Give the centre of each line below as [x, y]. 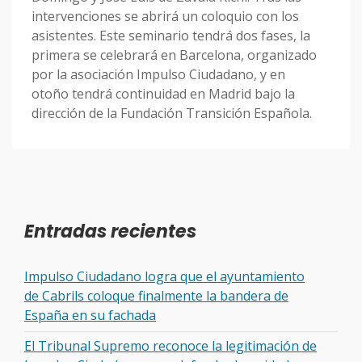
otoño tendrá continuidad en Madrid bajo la [163, 94]
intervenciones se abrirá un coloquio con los [165, 17]
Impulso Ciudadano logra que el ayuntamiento [164, 276]
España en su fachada [90, 315]
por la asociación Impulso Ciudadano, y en [158, 75]
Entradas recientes [110, 232]
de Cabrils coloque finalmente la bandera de [156, 295]
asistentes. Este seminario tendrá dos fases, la [171, 36]
